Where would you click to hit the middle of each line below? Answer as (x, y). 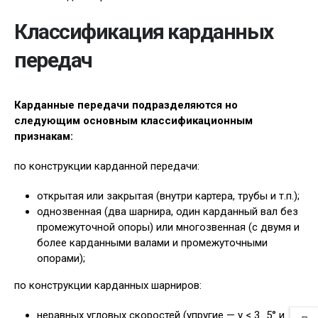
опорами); (61, 258)
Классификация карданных (144, 32)
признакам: (44, 136)
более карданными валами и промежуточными (152, 243)
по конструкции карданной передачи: (107, 166)
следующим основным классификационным (133, 121)
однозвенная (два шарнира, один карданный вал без (168, 212)
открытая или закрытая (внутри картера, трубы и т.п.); (168, 196)
